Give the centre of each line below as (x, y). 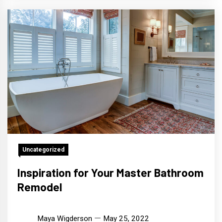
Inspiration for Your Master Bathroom (111, 172)
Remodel (40, 187)
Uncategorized (43, 149)
